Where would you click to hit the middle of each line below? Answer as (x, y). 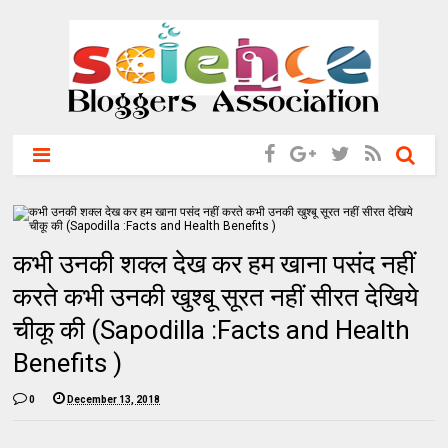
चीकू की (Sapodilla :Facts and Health (212, 330)
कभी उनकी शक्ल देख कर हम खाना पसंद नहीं (214, 264)
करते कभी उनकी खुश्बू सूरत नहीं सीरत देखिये (216, 297)
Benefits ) (68, 363)
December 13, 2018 (114, 399)
